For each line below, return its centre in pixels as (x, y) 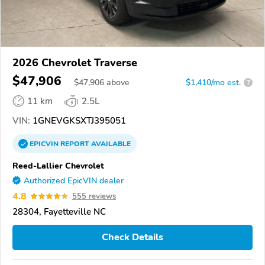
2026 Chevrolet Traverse (75, 62)
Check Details (132, 237)
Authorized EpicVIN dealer (74, 180)
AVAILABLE (110, 143)
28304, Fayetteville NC (59, 211)
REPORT (75, 143)
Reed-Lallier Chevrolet (58, 165)
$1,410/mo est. (213, 82)
